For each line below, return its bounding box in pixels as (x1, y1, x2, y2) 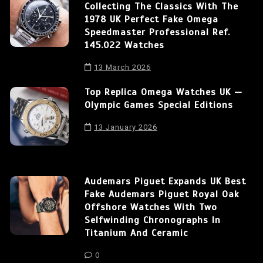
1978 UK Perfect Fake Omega (85, 13, 218, 25)
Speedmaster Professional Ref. (85, 26, 230, 38)
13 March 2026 (94, 62, 151, 72)
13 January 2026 (94, 122, 157, 131)
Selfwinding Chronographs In (85, 214, 221, 226)
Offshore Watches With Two (85, 201, 217, 213)
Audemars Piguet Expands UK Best (85, 175, 246, 187)
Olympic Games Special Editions (85, 99, 233, 111)
